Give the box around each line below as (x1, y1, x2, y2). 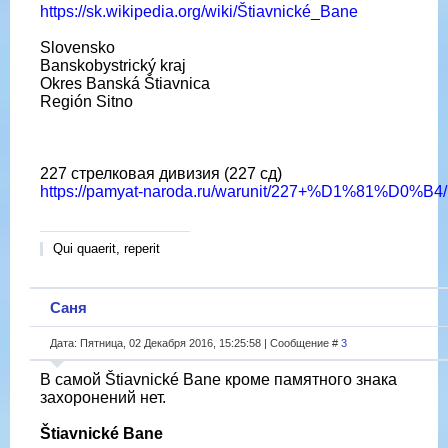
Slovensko (40, 39, 115, 57)
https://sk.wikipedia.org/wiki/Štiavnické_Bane (40, 3, 358, 21)
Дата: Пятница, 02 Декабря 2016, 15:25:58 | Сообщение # (50, 336, 341, 349)
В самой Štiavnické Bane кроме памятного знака (40, 370, 397, 388)
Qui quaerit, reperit (53, 241, 160, 257)
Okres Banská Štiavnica (40, 75, 210, 93)
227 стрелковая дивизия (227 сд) (40, 165, 282, 183)
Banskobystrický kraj (40, 57, 186, 75)
